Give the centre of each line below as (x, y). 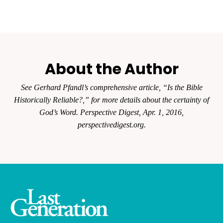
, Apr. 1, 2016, (161, 112)
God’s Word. (60, 112)
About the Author (111, 69)
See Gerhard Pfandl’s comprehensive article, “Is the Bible (111, 88)
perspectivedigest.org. (111, 125)
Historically (33, 100)
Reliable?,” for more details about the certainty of (131, 100)
